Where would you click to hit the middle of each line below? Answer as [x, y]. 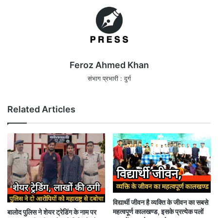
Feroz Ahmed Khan [109, 65]
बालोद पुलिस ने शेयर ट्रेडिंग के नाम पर [52, 212]
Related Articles [41, 109]
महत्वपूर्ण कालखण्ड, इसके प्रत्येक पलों [158, 211]
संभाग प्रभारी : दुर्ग [109, 79]
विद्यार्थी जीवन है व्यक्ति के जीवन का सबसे [161, 202]
